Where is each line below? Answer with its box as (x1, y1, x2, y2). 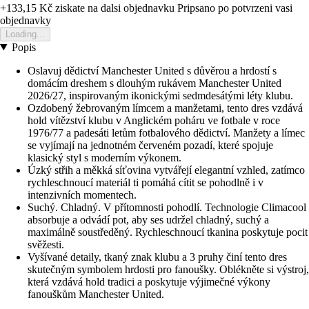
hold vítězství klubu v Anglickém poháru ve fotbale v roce (28, 114, 280, 126)
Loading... (6, 28, 45, 39)
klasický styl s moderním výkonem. (28, 151, 181, 163)
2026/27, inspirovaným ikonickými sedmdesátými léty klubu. (28, 89, 293, 101)
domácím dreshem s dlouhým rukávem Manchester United (28, 77, 281, 89)
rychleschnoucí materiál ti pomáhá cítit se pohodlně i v (28, 176, 263, 188)
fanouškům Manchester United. (28, 288, 164, 300)
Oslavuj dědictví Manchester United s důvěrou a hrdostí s (28, 64, 277, 77)
